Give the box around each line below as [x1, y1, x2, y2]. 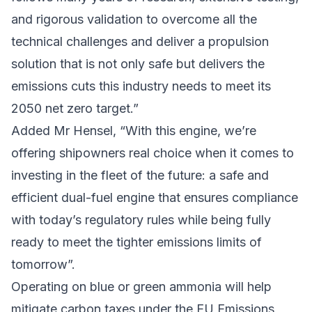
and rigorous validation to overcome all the [11, 11, 257, 26]
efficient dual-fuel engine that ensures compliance [11, 189, 298, 205]
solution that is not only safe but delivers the [11, 56, 265, 71]
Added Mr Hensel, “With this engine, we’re [11, 123, 256, 138]
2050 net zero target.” [11, 100, 139, 116]
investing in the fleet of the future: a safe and [11, 167, 269, 182]
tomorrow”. [11, 256, 75, 272]
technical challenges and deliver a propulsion [11, 33, 269, 49]
